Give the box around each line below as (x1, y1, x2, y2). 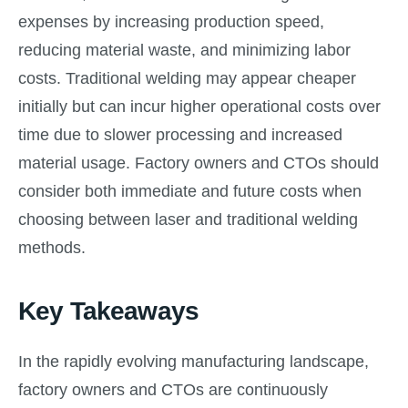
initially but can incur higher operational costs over (18, 97, 381, 116)
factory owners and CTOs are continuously (18, 381, 328, 400)
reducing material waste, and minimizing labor (18, 40, 351, 59)
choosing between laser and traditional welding (18, 209, 358, 229)
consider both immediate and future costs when (18, 181, 362, 200)
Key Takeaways (18, 297, 199, 326)
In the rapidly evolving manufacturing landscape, (18, 352, 369, 372)
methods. (18, 238, 86, 257)
